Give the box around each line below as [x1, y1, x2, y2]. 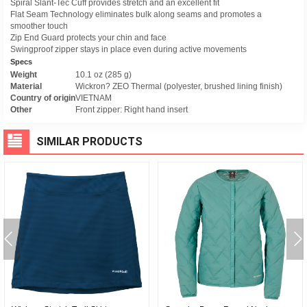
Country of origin [10, 93, 75, 103]
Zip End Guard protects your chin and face [10, 33, 167, 42]
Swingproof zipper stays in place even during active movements [10, 45, 247, 54]
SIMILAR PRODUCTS [36, 135, 143, 148]
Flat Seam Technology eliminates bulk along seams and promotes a [10, 10, 262, 19]
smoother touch [10, 21, 68, 31]
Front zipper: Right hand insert [75, 105, 188, 114]
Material [10, 82, 42, 91]
